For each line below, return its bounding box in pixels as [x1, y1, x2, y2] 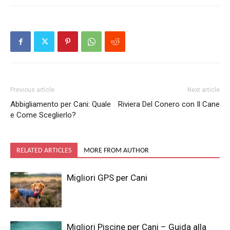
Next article [187, 86, 220, 93]
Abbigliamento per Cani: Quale [10, 100, 111, 109]
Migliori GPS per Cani [67, 172, 147, 183]
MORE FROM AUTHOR [84, 147, 149, 155]
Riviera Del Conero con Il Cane [118, 100, 220, 109]
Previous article [10, 86, 54, 93]
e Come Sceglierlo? [10, 110, 76, 120]
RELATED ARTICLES [16, 147, 71, 155]
